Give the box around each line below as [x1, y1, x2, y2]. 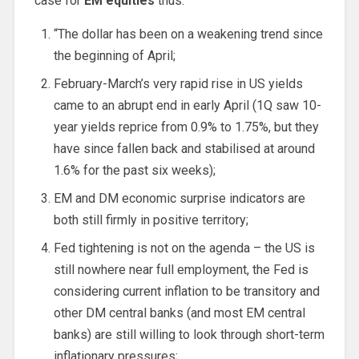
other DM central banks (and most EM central [53, 305, 305, 321]
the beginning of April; [53, 47, 175, 63]
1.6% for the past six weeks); [53, 162, 216, 178]
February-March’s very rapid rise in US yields [53, 75, 303, 91]
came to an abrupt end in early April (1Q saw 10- [53, 97, 321, 113]
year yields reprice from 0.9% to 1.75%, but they [53, 119, 319, 135]
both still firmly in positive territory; [53, 212, 248, 228]
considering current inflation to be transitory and [53, 283, 320, 299]
